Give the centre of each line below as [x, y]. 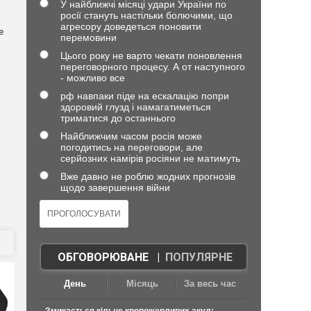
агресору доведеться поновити [131, 26]
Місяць [143, 284]
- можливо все [92, 78]
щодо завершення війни [115, 187]
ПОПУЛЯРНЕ [199, 257]
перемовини [88, 37]
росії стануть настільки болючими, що [146, 15]
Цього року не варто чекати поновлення [151, 56]
